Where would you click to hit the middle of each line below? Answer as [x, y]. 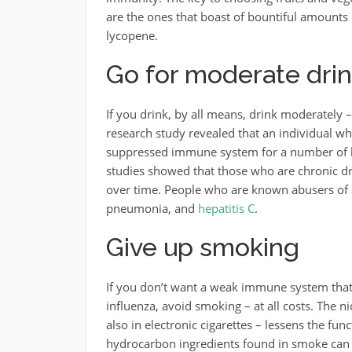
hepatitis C [226, 208]
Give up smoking [202, 247]
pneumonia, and [152, 208]
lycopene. [132, 35]
